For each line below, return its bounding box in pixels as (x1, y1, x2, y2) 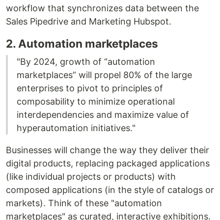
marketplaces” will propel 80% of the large (17, 70, 192, 80)
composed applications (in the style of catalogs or (6, 185, 214, 195)
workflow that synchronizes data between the (6, 3, 199, 13)
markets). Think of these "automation (6, 198, 162, 208)
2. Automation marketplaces (6, 37, 158, 50)
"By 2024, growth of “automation (17, 56, 155, 67)
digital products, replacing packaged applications (6, 158, 210, 168)
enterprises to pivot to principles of (17, 83, 163, 93)
